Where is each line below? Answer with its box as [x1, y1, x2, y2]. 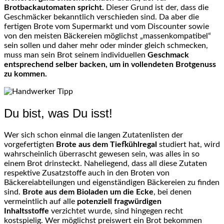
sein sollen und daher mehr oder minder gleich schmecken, [4, 41, 208, 50]
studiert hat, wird [157, 140, 220, 148]
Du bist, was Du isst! [4, 106, 112, 120]
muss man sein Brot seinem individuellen [4, 51, 147, 59]
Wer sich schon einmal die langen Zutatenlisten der [4, 130, 183, 139]
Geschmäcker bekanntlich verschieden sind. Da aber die [4, 13, 199, 21]
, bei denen [153, 187, 191, 196]
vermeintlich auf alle [4, 197, 77, 205]
